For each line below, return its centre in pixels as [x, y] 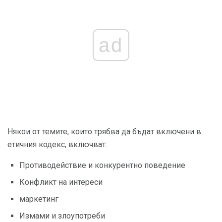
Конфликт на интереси [61, 182]
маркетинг [39, 199]
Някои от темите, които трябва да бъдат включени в [104, 132]
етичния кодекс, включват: [57, 145]
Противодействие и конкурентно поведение [102, 166]
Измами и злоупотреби [62, 216]
